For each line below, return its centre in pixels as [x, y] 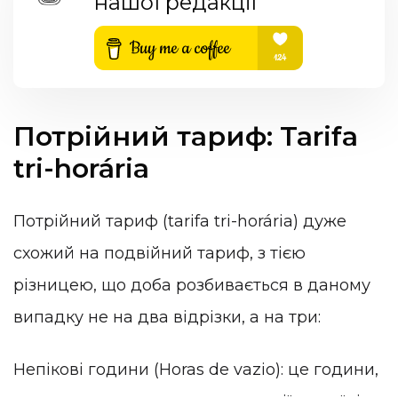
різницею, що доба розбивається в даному [192, 285]
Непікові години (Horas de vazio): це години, [196, 370]
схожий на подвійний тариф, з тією [159, 253]
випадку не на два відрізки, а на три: [167, 317]
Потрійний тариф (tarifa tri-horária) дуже [180, 221]
